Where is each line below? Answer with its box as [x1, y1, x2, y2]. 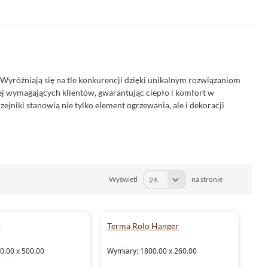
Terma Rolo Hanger [106, 221, 179, 231]
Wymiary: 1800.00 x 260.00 [106, 246, 197, 256]
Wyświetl [109, 175, 138, 184]
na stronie [191, 175, 223, 184]
